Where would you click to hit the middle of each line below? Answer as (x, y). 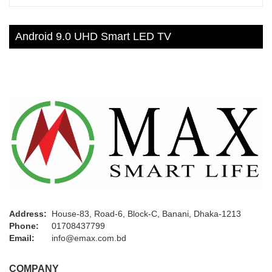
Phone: (24, 226)
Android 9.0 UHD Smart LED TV (93, 37)
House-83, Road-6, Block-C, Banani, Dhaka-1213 (146, 214)
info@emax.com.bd (89, 238)
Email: (22, 238)
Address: (28, 214)
